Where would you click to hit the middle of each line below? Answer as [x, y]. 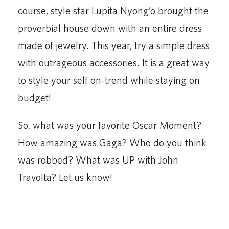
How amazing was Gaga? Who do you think [112, 142]
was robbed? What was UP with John [98, 159]
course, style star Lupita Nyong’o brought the [113, 10]
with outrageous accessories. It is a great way [114, 62]
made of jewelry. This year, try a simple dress [114, 45]
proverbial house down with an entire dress [110, 28]
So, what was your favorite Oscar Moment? [110, 125]
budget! [35, 97]
